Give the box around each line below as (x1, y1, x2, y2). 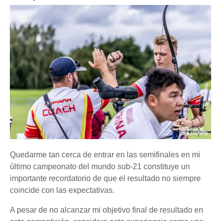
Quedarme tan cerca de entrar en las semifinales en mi (10, 150, 200, 159)
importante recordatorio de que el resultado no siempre (10, 174, 201, 183)
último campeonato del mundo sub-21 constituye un (10, 162, 190, 171)
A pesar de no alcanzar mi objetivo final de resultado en (10, 205, 203, 214)
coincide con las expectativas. (10, 185, 114, 194)
